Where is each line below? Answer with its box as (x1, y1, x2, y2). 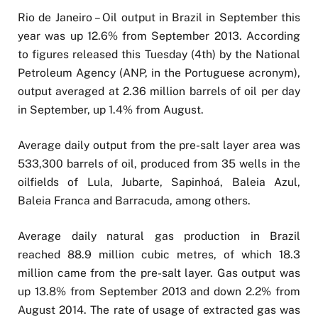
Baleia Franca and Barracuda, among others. (18, 194, 251, 208)
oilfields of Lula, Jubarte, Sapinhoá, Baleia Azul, (18, 175, 300, 190)
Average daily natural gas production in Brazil (18, 229, 300, 243)
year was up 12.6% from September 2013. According (18, 29, 300, 43)
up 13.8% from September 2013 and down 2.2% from (18, 285, 300, 299)
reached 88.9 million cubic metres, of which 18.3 (18, 248, 300, 262)
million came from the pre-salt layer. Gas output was (18, 266, 300, 280)
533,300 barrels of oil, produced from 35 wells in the (18, 157, 300, 171)
